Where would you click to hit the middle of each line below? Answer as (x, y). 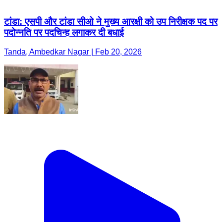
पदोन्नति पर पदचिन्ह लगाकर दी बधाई (64, 33)
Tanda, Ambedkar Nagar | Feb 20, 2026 (73, 52)
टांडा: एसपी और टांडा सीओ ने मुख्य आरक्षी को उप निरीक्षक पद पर (111, 22)
